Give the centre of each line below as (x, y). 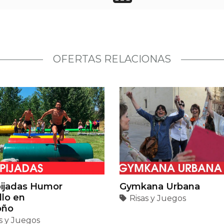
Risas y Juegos (158, 198)
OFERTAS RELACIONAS (112, 59)
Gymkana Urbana (160, 187)
